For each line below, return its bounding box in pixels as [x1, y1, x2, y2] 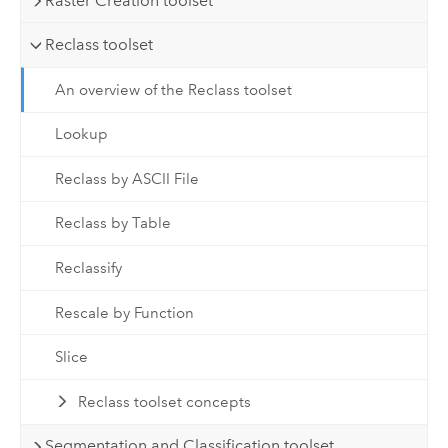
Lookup [54, 125, 108, 144]
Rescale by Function [54, 303, 194, 322]
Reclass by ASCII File [54, 169, 199, 188]
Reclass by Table [54, 214, 171, 233]
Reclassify [54, 259, 122, 278]
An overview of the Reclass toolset [54, 80, 292, 99]
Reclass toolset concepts [78, 392, 252, 411]
